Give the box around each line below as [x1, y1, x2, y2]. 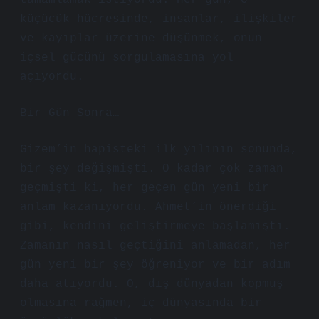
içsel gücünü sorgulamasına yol [20, 51, 234, 64]
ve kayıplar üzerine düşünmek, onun [20, 32, 262, 45]
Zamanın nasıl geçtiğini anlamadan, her [20, 239, 291, 252]
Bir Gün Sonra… [20, 107, 120, 120]
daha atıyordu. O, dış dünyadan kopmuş [20, 278, 283, 291]
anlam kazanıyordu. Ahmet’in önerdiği [20, 201, 276, 214]
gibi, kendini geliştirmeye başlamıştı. [20, 220, 291, 233]
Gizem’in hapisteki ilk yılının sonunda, [20, 143, 298, 156]
